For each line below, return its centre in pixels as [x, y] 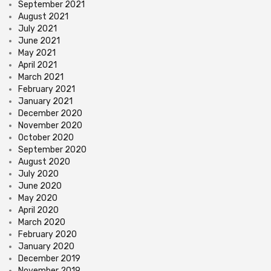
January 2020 [46, 247]
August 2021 [43, 17]
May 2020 [38, 198]
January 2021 [45, 102]
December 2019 [49, 259]
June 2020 [40, 186]
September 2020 [52, 150]
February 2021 [47, 90]
